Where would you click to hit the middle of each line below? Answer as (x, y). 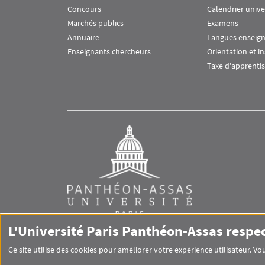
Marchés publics (96, 23)
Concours (84, 9)
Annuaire (83, 38)
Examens (222, 23)
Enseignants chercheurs (109, 52)
